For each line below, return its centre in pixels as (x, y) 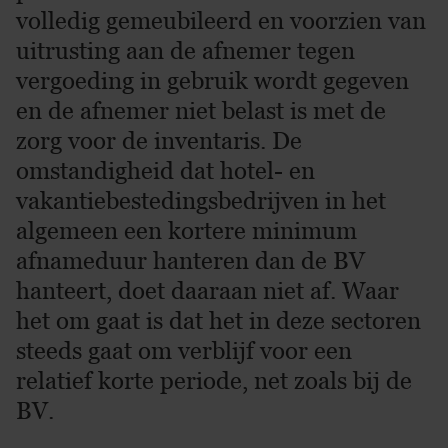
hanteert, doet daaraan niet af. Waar (207, 290)
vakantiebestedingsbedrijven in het (201, 200)
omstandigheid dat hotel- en (165, 170)
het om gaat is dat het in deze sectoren (218, 320)
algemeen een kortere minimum (186, 230)
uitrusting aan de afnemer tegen (185, 50)
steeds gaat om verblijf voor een (184, 350)
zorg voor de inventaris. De (159, 140)
